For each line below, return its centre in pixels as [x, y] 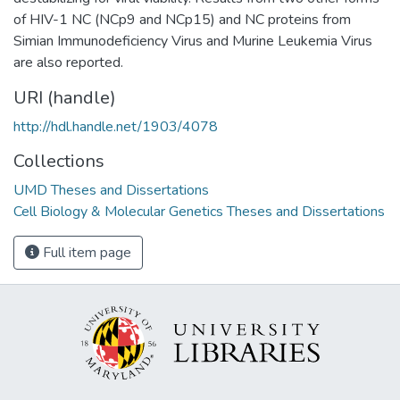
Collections [59, 161]
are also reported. [68, 62]
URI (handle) [65, 97]
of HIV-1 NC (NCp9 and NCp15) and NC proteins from [182, 19]
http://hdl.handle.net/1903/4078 [116, 126]
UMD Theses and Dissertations [111, 190]
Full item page [85, 252]
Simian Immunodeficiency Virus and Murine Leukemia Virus [193, 41]
